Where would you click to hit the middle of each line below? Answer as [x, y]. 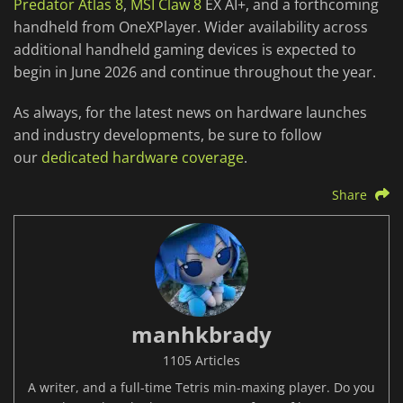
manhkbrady [201, 334]
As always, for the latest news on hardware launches [190, 112]
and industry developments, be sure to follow [167, 134]
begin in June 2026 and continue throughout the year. [195, 72]
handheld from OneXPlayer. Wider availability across [191, 27]
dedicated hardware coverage [143, 157]
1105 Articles [201, 360]
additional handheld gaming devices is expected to [185, 49]
